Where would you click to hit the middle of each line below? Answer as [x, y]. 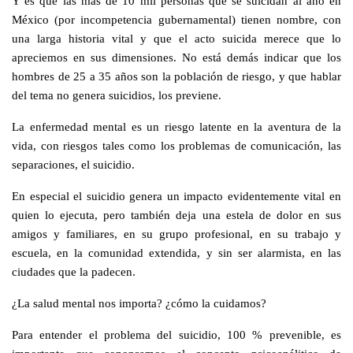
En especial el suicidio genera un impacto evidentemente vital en [176, 195]
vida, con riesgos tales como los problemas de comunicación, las [176, 145]
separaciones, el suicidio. [73, 164]
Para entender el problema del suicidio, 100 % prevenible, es [176, 334]
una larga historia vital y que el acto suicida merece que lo [176, 38]
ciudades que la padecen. [74, 271]
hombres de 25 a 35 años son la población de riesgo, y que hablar [176, 76]
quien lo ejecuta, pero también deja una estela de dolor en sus [176, 214]
